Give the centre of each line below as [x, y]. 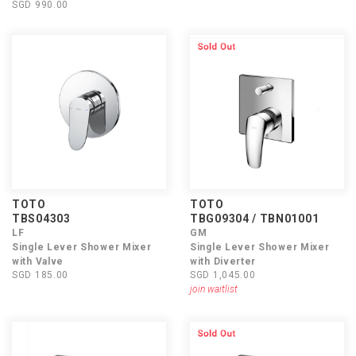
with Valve [38, 261]
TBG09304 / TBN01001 [255, 219]
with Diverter [223, 261]
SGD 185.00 [40, 275]
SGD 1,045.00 [223, 275]
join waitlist [214, 289]
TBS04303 [41, 219]
